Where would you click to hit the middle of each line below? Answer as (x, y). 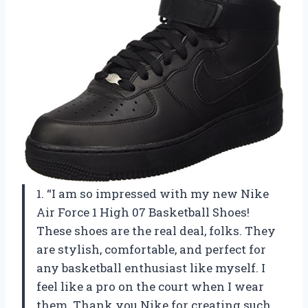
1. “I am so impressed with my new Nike (153, 194)
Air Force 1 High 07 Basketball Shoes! (143, 212)
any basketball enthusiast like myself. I (151, 268)
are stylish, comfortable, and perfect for (151, 250)
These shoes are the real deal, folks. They (156, 231)
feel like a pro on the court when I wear (150, 287)
